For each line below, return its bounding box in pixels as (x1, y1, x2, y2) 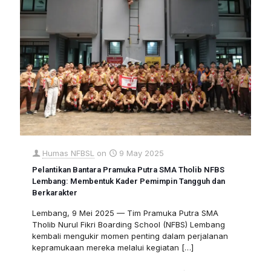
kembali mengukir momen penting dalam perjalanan (32, 231, 228, 241)
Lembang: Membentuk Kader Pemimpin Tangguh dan (32, 177, 225, 186)
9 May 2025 (119, 148, 164, 158)
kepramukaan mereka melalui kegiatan (32, 243, 179, 253)
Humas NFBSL (42, 148, 94, 158)
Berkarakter (32, 188, 77, 198)
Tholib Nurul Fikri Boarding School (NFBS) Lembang (32, 220, 225, 230)
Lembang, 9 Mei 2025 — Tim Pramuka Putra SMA (32, 208, 218, 218)
